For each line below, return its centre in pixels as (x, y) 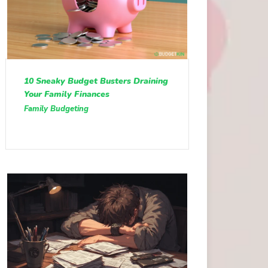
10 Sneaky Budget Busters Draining (96, 81)
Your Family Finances (66, 95)
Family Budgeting (56, 109)
